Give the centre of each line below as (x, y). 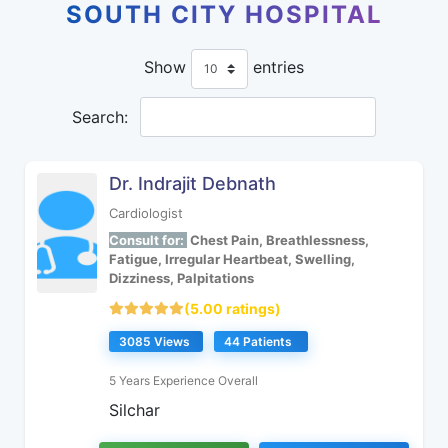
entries (276, 67)
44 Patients (258, 341)
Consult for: (148, 240)
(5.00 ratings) (232, 308)
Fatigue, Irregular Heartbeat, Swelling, (232, 259)
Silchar (134, 410)
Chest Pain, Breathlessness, (278, 240)
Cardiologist (146, 213)
